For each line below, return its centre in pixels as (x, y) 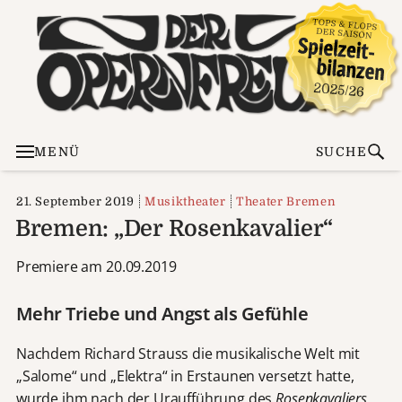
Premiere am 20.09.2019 (96, 266)
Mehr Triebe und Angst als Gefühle (162, 313)
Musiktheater (185, 201)
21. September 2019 (75, 201)
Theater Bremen (286, 201)
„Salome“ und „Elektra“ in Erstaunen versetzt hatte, (185, 376)
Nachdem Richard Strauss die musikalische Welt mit (188, 353)
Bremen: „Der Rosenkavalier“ (174, 228)
